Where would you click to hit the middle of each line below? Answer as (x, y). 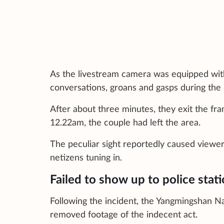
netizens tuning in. (86, 158)
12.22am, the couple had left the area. (125, 123)
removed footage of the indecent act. (124, 215)
